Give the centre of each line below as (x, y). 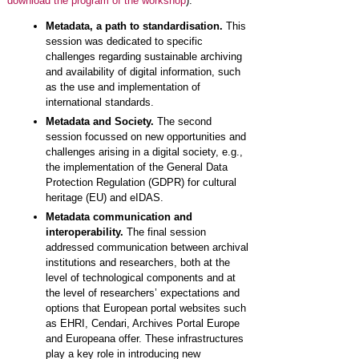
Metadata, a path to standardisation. (135, 26)
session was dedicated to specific (124, 41)
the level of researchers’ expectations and (142, 292)
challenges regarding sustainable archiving (143, 56)
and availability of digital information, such (143, 71)
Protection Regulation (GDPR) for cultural (141, 182)
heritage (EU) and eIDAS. (104, 197)
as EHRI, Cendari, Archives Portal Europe (142, 323)
